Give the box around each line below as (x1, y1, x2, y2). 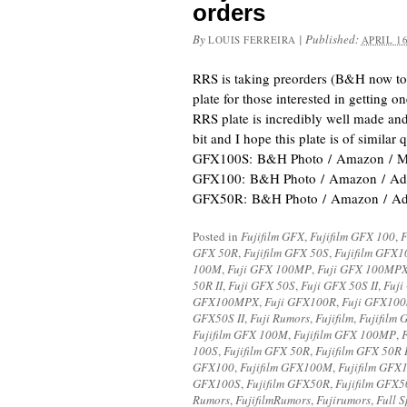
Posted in (193, 228, 241, 244)
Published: (304, 31, 362, 47)
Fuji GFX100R (264, 293, 336, 310)
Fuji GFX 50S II (301, 277, 378, 293)
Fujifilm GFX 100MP (293, 326, 396, 342)
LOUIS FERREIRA (208, 33, 296, 46)
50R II (193, 277, 223, 293)
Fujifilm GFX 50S (243, 244, 329, 261)
